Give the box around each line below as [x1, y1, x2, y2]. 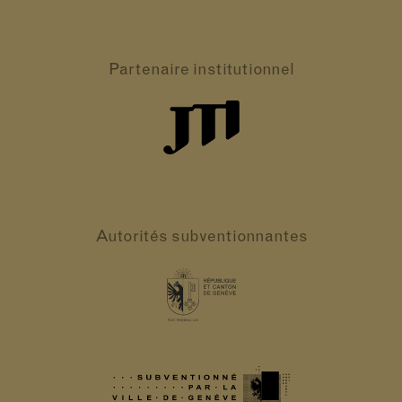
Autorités [94, 229, 168, 247]
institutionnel [192, 62, 294, 80]
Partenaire [108, 62, 189, 80]
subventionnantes [170, 229, 308, 247]
